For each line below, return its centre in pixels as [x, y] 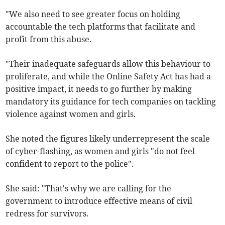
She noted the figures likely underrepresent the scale [108, 138]
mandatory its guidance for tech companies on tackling [111, 101]
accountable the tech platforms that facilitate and [101, 26]
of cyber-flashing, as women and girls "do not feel [100, 151]
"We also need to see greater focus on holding [93, 14]
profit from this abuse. [49, 39]
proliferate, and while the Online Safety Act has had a [108, 76]
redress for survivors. [47, 213]
